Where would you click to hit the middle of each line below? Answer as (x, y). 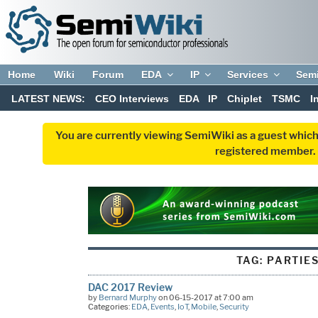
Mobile (203, 306)
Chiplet (245, 99)
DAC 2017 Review (130, 287)
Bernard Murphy (127, 297)
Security (234, 306)
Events (162, 306)
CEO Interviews (132, 99)
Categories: (109, 306)
